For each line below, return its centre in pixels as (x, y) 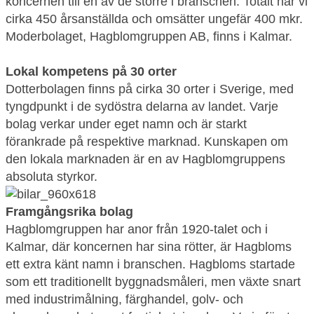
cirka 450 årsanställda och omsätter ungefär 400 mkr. (154, 19)
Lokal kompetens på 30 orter (91, 71)
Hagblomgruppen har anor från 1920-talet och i (137, 229)
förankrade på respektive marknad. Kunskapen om (147, 142)
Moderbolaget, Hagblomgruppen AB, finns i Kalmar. (149, 36)
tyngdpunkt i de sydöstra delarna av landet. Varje (142, 107)
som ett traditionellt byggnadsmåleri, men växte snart (153, 282)
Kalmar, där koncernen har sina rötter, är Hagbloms (149, 247)
